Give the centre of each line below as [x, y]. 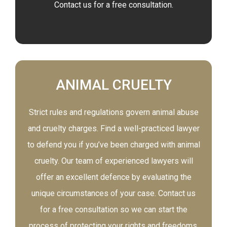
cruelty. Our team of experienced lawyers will [113, 161]
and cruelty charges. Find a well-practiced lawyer [113, 128]
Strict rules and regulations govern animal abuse [113, 112]
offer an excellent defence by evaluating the [113, 177]
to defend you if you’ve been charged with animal [113, 145]
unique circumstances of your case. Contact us [113, 193]
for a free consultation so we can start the [113, 210]
